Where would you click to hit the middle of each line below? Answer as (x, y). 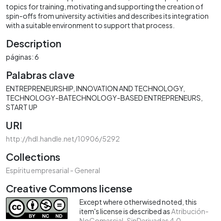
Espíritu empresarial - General (53, 170)
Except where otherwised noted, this (138, 202)
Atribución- (190, 211)
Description (34, 43)
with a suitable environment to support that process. (90, 25)
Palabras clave (40, 74)
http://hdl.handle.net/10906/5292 (63, 138)
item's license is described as (125, 211)
